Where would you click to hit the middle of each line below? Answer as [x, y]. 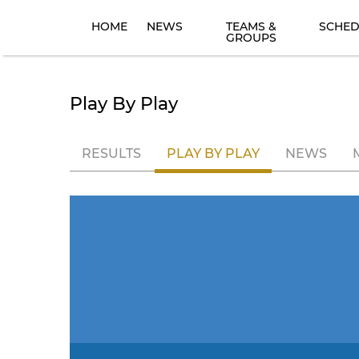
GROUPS [251, 38]
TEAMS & [251, 26]
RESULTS [111, 153]
